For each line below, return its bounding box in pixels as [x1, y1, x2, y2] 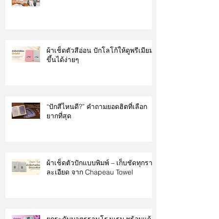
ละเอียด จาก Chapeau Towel [46, 168, 133, 177]
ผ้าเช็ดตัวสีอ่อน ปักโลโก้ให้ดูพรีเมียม [46, 46, 153, 55]
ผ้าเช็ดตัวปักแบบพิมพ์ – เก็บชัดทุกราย [46, 158, 156, 168]
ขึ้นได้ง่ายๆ [46, 55, 79, 65]
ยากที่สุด [46, 111, 71, 121]
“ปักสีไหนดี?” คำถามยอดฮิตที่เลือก [46, 102, 147, 111]
